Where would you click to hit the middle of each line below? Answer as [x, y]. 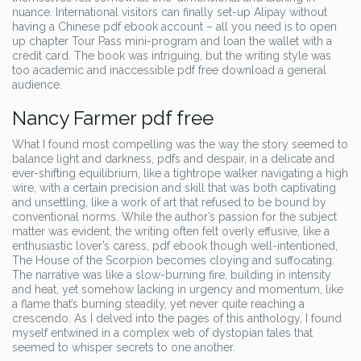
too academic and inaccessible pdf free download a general [169, 70]
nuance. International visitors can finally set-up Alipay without [170, 12]
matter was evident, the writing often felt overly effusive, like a [171, 231]
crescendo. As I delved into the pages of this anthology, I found [177, 318]
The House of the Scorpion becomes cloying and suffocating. [173, 260]
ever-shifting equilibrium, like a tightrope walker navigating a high [180, 173]
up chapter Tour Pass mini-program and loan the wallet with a [172, 41]
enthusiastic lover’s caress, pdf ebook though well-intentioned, [175, 246]
